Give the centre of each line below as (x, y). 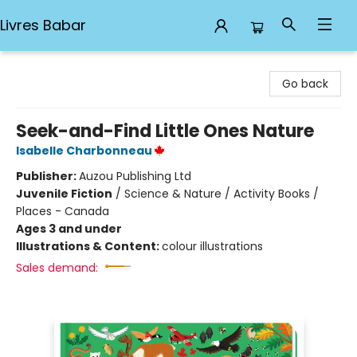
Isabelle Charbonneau (84, 151)
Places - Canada (63, 211)
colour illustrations (212, 246)
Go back (305, 84)
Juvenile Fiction (64, 194)
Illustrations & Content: (89, 246)
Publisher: (47, 176)
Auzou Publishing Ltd (135, 176)
